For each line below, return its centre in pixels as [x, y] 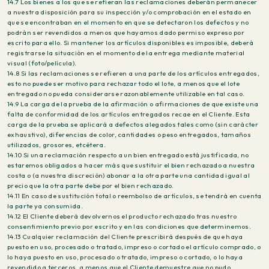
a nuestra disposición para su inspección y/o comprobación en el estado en [129, 12]
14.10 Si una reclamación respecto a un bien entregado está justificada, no [128, 155]
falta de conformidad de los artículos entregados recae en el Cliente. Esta [129, 114]
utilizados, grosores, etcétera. [56, 145]
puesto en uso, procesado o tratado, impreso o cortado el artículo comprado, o [134, 247]
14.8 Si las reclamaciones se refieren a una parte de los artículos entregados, [133, 73]
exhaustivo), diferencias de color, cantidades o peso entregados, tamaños [129, 134]
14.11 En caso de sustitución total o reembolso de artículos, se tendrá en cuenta [134, 196]
